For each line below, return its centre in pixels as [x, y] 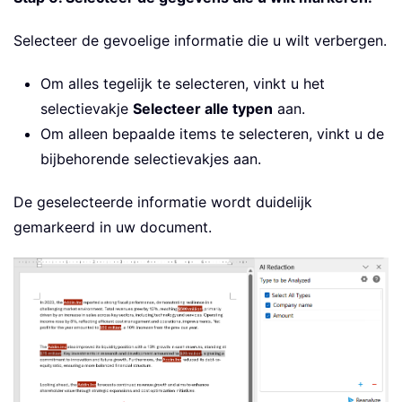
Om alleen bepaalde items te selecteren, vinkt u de [212, 134]
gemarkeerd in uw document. [113, 227]
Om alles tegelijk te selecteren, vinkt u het [183, 84]
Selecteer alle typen [203, 109]
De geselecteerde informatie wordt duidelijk [163, 202]
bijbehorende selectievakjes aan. [151, 159]
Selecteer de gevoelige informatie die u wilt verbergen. [200, 41]
